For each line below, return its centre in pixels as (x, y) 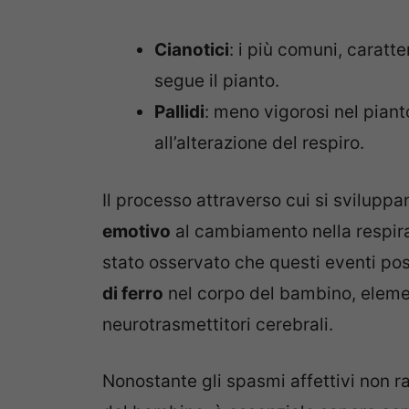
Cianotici (192, 50)
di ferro (133, 293)
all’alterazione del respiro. (259, 143)
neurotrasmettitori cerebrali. (218, 324)
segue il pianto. (217, 81)
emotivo (136, 231)
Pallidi (179, 112)
